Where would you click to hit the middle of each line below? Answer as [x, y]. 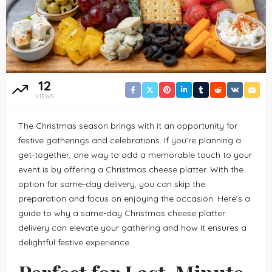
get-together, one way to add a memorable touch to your [135, 155]
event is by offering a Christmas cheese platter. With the [131, 169]
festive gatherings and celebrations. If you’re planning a [130, 140]
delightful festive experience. [75, 242]
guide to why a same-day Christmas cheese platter [122, 213]
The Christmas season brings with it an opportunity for [128, 125]
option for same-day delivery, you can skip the [112, 184]
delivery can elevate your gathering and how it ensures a [132, 227]
